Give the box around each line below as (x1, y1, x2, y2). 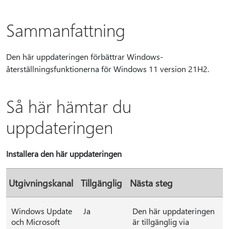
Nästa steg (130, 177, 173, 189)
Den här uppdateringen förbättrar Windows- (6, 51, 163, 62)
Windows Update (11, 205, 72, 216)
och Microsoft (11, 216, 60, 227)
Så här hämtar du (6, 95, 131, 117)
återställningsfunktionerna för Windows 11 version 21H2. (6, 63, 209, 74)
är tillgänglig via (132, 216, 189, 227)
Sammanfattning (6, 18, 125, 41)
